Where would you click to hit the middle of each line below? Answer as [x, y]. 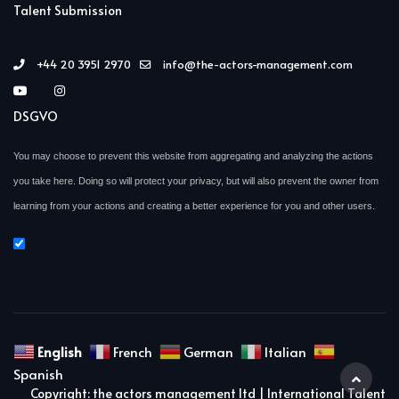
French [133, 352]
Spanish [38, 373]
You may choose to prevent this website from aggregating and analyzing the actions [193, 155]
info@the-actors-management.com [258, 64]
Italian [285, 352]
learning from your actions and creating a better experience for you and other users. [194, 205]
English [60, 352]
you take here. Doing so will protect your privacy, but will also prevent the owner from [196, 180]
